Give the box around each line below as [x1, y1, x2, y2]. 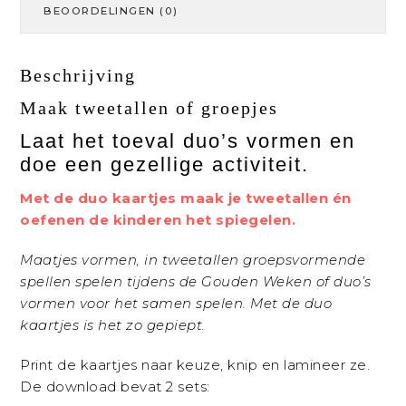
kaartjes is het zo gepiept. [20, 316, 206, 334]
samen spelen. [142, 295, 246, 313]
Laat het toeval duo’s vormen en [20, 130, 356, 153]
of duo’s [312, 273, 372, 291]
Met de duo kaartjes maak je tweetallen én [20, 189, 352, 208]
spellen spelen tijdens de [20, 273, 202, 291]
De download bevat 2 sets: [20, 378, 210, 396]
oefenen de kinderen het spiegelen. [20, 211, 296, 229]
